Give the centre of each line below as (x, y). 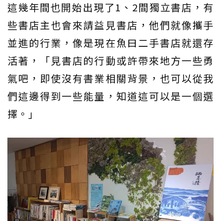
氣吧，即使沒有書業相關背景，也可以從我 (110, 78)
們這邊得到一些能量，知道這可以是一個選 (110, 96)
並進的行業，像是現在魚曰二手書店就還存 (110, 43)
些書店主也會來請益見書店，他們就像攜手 (110, 25)
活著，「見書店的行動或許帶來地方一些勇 (110, 60)
